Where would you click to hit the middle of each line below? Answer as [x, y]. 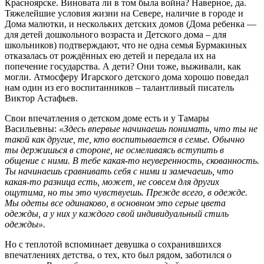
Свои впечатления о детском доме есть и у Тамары [107, 118]
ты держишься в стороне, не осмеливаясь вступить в [114, 150]
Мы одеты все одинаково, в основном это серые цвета [115, 203]
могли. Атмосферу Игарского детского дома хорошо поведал [127, 77]
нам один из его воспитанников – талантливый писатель [119, 88]
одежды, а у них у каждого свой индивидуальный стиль [117, 214]
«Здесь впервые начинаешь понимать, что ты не [158, 129]
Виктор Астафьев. [41, 98]
